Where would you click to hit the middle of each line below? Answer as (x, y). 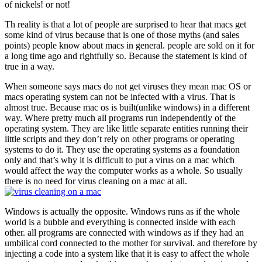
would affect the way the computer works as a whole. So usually (124, 170)
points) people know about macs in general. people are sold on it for (130, 45)
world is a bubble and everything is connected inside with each (120, 222)
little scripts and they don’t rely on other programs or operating (120, 139)
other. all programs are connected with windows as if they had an (124, 232)
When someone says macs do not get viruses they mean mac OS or (128, 86)
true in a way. (30, 66)
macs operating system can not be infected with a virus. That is (120, 96)
